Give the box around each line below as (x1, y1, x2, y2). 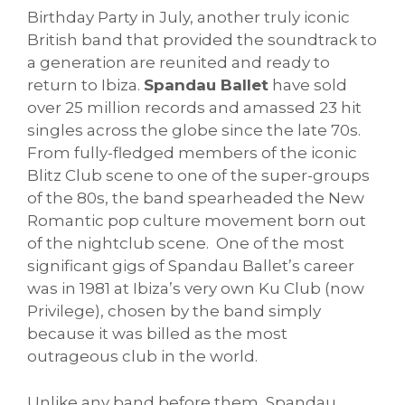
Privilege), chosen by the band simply (27, 302, 321, 321)
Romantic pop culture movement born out (27, 212, 366, 231)
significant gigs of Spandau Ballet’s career (27, 257, 354, 276)
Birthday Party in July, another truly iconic (27, 8, 350, 27)
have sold (268, 76, 347, 95)
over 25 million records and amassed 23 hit (27, 99, 362, 118)
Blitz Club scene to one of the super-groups (27, 166, 370, 185)
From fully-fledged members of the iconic (27, 144, 357, 163)
